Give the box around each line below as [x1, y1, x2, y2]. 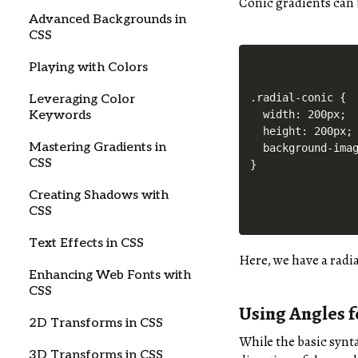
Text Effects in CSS [29, 236, 144, 251]
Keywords [29, 108, 91, 123]
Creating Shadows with [29, 188, 169, 203]
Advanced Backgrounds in [29, 12, 186, 27]
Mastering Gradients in [29, 140, 166, 155]
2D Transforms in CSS [29, 316, 163, 331]
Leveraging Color [29, 92, 135, 107]
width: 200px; [250, 107, 347, 121]
